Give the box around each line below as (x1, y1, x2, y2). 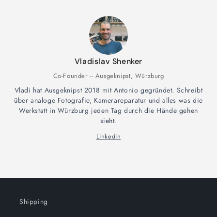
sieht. (100, 116, 117, 126)
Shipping (19, 197, 48, 207)
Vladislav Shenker (74, 56, 143, 67)
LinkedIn (96, 132, 121, 141)
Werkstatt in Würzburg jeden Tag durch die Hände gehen (19, 106, 198, 116)
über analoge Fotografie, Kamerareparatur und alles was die (14, 95, 203, 106)
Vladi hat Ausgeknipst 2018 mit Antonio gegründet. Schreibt (14, 85, 203, 95)
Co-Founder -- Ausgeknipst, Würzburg (53, 71, 164, 81)
